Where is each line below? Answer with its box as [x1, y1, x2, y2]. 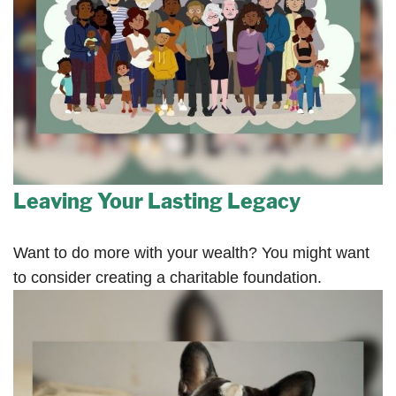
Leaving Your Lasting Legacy [13, 188, 301, 214]
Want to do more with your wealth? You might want [13, 243, 369, 262]
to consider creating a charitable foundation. [13, 268, 322, 286]
